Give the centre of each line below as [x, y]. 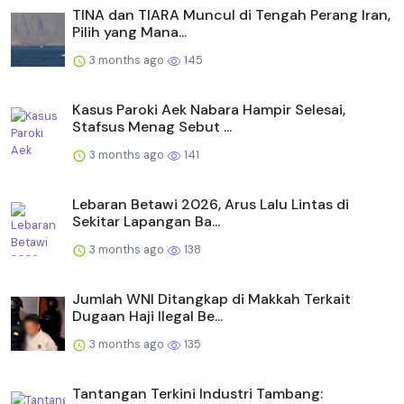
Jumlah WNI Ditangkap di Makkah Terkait [211, 299]
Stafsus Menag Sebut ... [152, 127]
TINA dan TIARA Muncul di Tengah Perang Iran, [231, 15]
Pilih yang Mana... [129, 32]
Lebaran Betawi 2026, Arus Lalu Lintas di [211, 205]
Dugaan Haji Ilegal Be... [147, 317]
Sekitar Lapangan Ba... [146, 222]
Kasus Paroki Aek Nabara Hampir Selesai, [209, 110]
